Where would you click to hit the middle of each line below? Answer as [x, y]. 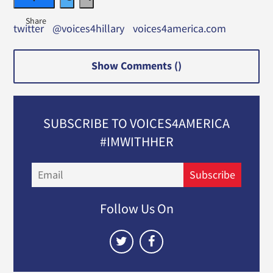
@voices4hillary [89, 28]
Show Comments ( [135, 66]
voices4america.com [180, 28]
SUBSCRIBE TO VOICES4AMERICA [136, 123]
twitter [29, 28]
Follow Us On [136, 208]
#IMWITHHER [136, 141]
